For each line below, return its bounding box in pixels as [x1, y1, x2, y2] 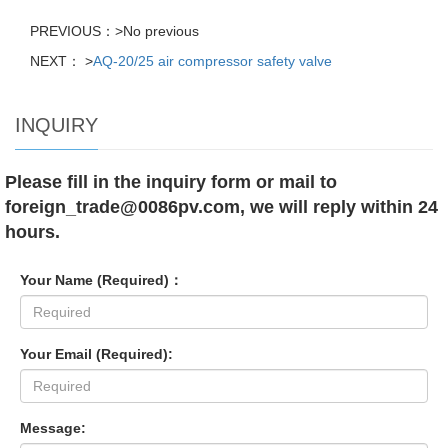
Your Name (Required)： [20, 271, 183, 288]
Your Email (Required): [20, 345, 173, 362]
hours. [5, 221, 60, 242]
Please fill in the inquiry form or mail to [5, 171, 337, 192]
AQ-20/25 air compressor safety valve [93, 52, 332, 69]
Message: [20, 419, 86, 436]
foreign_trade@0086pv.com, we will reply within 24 [5, 196, 438, 217]
